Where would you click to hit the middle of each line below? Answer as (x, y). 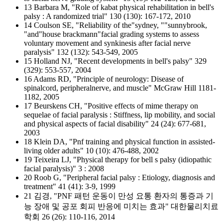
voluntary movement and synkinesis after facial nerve (107, 43)
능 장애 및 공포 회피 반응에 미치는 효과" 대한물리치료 (121, 206)
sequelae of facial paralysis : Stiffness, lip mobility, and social (119, 115)
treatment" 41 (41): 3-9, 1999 (70, 186)
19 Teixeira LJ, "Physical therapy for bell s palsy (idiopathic (118, 160)
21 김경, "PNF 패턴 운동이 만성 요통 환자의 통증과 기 (119, 196)
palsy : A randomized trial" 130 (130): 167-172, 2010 (107, 16)
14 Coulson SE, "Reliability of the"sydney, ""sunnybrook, (115, 25)
